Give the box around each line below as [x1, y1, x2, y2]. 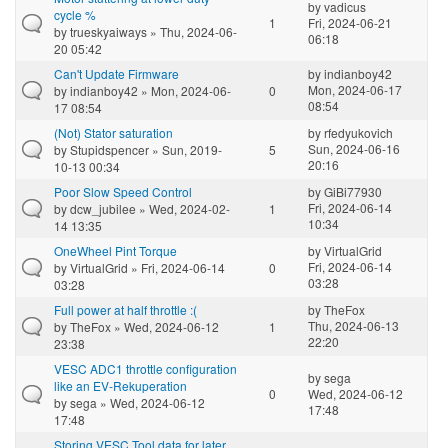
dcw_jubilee [70, 199, 136, 217]
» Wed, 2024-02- [136, 199, 230, 217]
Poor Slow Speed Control [54, 182, 192, 200]
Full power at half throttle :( [54, 300, 197, 318]
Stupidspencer [70, 140, 149, 158]
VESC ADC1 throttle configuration [54, 359, 237, 377]
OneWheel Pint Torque [54, 241, 177, 259]
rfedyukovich [324, 123, 393, 141]
